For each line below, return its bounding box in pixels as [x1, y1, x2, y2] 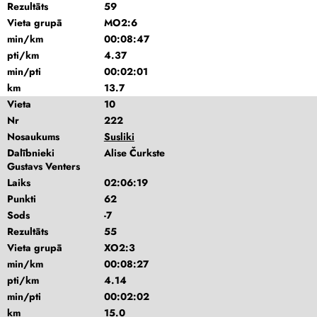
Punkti [7, 192, 36, 206]
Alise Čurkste [103, 146, 165, 160]
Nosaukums [7, 129, 59, 144]
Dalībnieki [7, 146, 54, 160]
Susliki [103, 129, 134, 144]
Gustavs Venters [7, 159, 80, 173]
